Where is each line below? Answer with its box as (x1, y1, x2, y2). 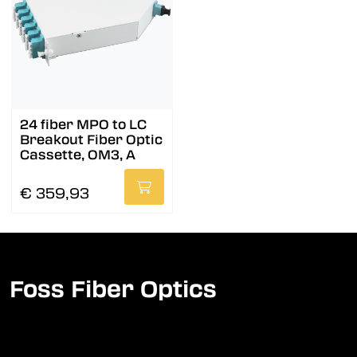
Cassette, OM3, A (20, 147, 135, 163)
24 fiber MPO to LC (20, 117, 147, 133)
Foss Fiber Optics (10, 276, 217, 304)
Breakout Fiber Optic (20, 132, 163, 148)
